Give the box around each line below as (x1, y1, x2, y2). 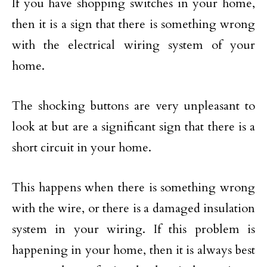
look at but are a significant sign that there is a (12, 119, 255, 135)
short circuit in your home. (12, 139, 151, 156)
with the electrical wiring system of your (12, 37, 255, 54)
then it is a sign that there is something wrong (12, 16, 255, 33)
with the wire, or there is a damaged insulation (12, 200, 255, 217)
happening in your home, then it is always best (12, 242, 255, 259)
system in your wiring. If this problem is (12, 221, 255, 238)
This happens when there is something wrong (12, 179, 255, 196)
